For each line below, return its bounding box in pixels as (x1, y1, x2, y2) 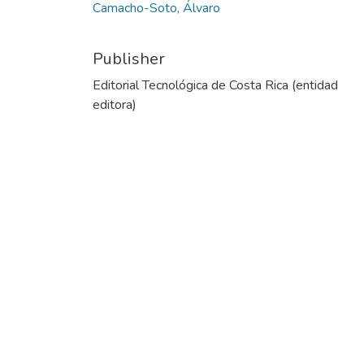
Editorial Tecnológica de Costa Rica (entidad (93, 76, 338, 94)
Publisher (93, 47, 165, 70)
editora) (93, 95, 136, 114)
